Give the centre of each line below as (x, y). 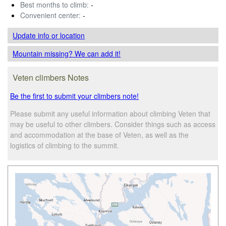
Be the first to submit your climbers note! (75, 96)
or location (68, 35)
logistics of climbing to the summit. (65, 145)
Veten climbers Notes (51, 77)
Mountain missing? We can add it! (67, 53)
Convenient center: (50, 15)
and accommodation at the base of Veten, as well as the (100, 134)
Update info (32, 35)
